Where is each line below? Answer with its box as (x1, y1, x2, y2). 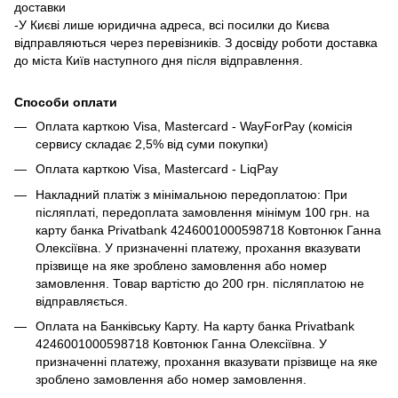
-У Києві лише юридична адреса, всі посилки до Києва (14, 17, 330, 32)
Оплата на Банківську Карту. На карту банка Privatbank (36, 319, 354, 334)
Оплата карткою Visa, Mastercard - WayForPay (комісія (36, 118, 353, 133)
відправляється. (36, 293, 128, 308)
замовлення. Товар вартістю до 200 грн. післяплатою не (36, 275, 364, 291)
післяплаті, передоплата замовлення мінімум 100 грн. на (36, 204, 370, 219)
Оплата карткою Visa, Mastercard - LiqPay (36, 162, 282, 177)
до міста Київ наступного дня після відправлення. (14, 52, 303, 68)
